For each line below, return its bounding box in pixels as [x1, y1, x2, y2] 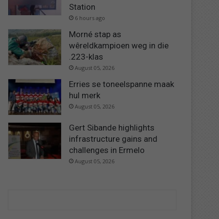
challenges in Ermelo [69, 145, 145, 155]
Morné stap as [69, 29, 122, 39]
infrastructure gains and [69, 134, 158, 144]
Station [69, 1, 96, 12]
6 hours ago [75, 14, 106, 22]
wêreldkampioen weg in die [69, 40, 169, 50]
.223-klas [69, 51, 104, 62]
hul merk [69, 90, 101, 100]
